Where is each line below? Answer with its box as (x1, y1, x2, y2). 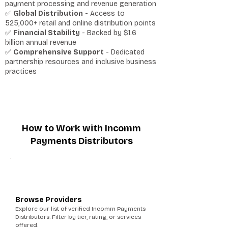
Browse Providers (15, 195, 82, 204)
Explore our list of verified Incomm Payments (15, 205, 146, 212)
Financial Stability (13, 28, 80, 37)
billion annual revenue (5, 38, 76, 47)
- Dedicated (104, 48, 145, 56)
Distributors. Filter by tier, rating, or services (15, 213, 141, 220)
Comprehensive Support (13, 48, 104, 56)
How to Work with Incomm (22, 123, 141, 134)
